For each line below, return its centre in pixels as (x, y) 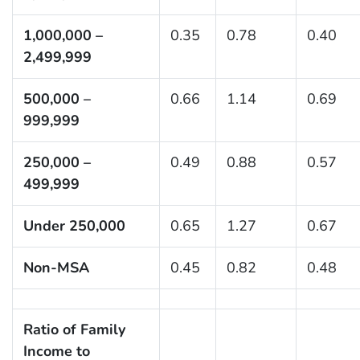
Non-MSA (56, 267)
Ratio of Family (74, 329)
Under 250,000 (74, 225)
